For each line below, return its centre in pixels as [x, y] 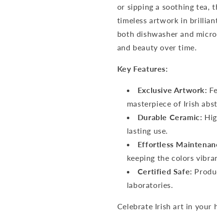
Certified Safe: [165, 171]
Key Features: [142, 69]
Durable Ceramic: [170, 117]
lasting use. [147, 131]
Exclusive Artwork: [172, 90]
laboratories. [150, 185]
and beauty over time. [157, 47]
